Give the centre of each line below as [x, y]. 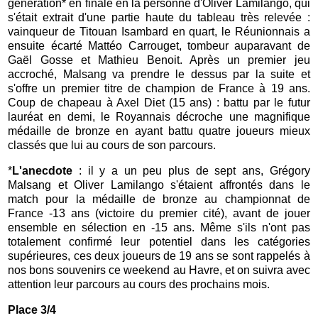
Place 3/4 [32, 309]
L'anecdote [43, 170]
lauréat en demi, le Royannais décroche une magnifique [159, 116]
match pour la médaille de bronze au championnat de [159, 199]
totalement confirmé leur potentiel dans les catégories [159, 241]
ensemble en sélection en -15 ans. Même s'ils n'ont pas [159, 227]
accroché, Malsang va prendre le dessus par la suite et [159, 74]
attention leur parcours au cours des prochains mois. [142, 284]
